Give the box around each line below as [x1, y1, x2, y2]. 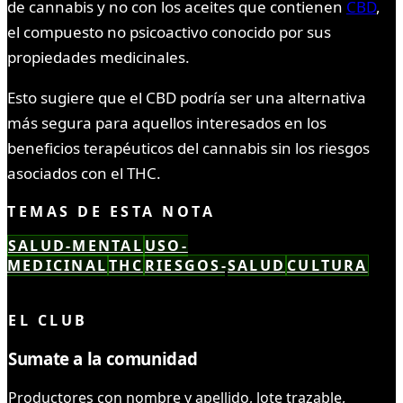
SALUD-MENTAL [8, 236, 143, 256]
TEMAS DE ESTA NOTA [7, 201, 216, 222]
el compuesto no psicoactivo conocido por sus [7, 22, 331, 43]
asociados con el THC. [7, 163, 161, 184]
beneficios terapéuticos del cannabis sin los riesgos [7, 138, 370, 159]
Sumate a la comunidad [8, 347, 198, 371]
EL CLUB [8, 310, 88, 331]
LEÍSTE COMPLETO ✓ [27, 275, 206, 296]
